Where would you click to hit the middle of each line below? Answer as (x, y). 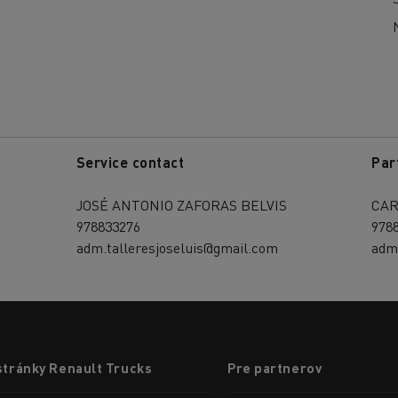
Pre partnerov (275, 367)
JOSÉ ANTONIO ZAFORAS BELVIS (181, 204)
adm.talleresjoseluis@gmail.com (177, 247)
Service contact (130, 162)
